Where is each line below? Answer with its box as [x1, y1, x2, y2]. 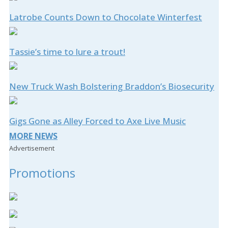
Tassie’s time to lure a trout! [9, 46, 125, 58]
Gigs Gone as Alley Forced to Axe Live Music [9, 115, 186, 127]
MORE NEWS [9, 130, 58, 142]
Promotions [9, 164, 75, 182]
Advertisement [9, 144, 54, 153]
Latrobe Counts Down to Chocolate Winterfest [9, 11, 202, 23]
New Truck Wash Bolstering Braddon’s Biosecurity [9, 80, 214, 93]
